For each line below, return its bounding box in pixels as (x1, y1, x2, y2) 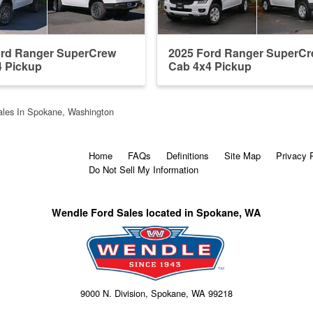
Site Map (224, 149, 261, 163)
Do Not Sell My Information (89, 163, 198, 177)
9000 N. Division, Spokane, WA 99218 (80, 286, 233, 300)
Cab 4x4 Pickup (168, 58, 252, 75)
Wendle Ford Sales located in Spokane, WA (52, 205, 261, 220)
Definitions (166, 149, 209, 163)
